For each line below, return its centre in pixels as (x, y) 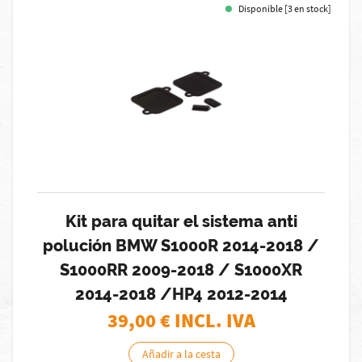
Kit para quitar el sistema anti (181, 221)
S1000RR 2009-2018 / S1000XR (181, 270)
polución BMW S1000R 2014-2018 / (181, 246)
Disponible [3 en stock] (285, 8)
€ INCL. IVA (207, 320)
